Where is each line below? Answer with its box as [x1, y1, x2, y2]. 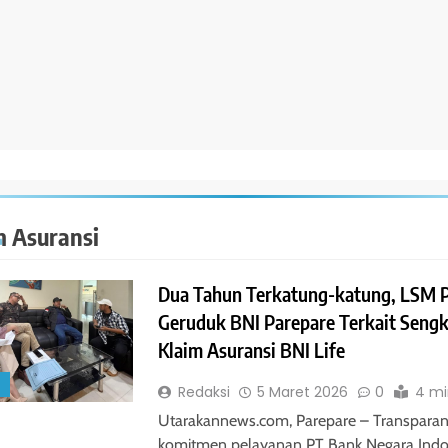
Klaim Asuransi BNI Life [157, 338, 345, 363]
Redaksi [177, 382, 230, 403]
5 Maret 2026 [256, 382, 348, 403]
